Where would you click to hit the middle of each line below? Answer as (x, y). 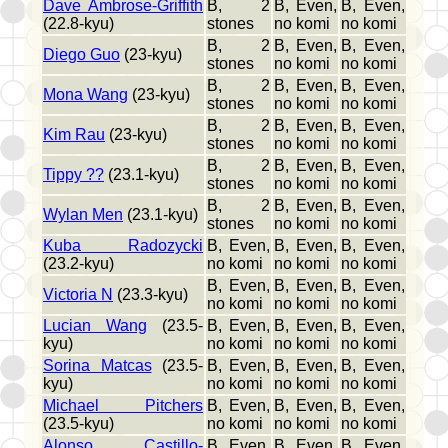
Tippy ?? (73, 175)
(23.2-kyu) (78, 264)
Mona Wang (85, 95)
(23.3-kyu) (150, 295)
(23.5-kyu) (78, 424)
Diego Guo (81, 55)
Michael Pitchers (123, 406)
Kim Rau (74, 135)
